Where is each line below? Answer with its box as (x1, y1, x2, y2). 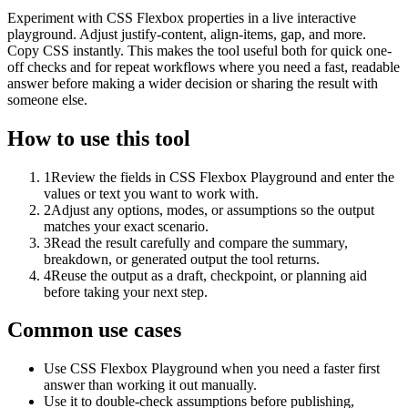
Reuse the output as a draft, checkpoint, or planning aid (51, 267, 367, 283)
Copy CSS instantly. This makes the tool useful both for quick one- (7, 42, 392, 58)
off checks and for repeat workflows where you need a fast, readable (7, 58, 400, 75)
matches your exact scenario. (44, 218, 209, 234)
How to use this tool (7, 126, 190, 150)
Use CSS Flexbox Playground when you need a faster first (44, 361, 380, 377)
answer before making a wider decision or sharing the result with (7, 75, 378, 91)
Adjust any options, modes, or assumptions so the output (51, 201, 374, 218)
